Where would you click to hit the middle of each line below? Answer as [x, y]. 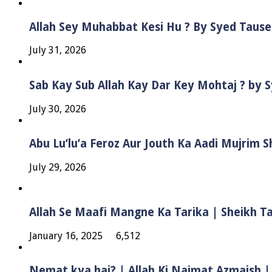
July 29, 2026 [58, 168]
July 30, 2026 [58, 109]
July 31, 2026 [58, 50]
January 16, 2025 [66, 236]
